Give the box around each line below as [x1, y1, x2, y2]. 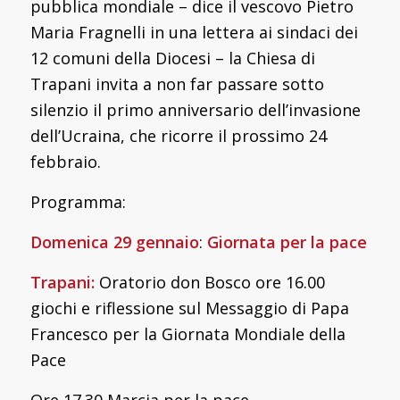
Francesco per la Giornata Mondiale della [29, 322, 346, 345]
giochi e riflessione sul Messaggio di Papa [29, 296, 349, 319]
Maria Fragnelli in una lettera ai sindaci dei [29, 21, 358, 43]
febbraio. [29, 150, 101, 172]
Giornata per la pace [206, 230, 367, 253]
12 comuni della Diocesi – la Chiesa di [29, 46, 315, 69]
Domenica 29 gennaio [29, 230, 199, 253]
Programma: [29, 190, 126, 212]
